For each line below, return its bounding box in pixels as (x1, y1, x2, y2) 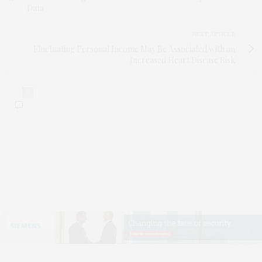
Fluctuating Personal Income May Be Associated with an (33, 43, 235, 55)
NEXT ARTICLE (192, 30, 235, 39)
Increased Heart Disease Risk (130, 54, 235, 66)
